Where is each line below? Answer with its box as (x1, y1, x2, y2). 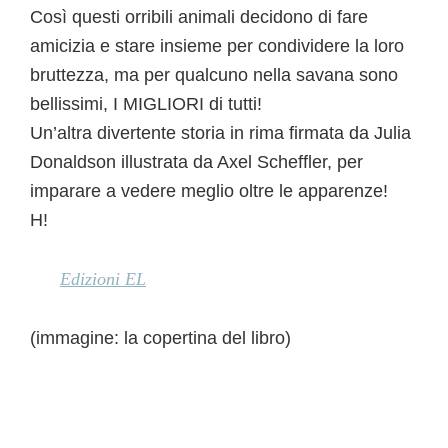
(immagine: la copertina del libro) (30, 327, 291, 348)
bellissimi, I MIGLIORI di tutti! (30, 93, 262, 114)
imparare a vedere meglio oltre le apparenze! (30, 180, 388, 201)
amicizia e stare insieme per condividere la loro (30, 35, 404, 56)
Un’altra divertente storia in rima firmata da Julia (30, 122, 411, 143)
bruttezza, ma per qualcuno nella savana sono (30, 64, 398, 85)
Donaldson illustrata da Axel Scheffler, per (30, 151, 363, 172)
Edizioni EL (60, 268, 146, 289)
